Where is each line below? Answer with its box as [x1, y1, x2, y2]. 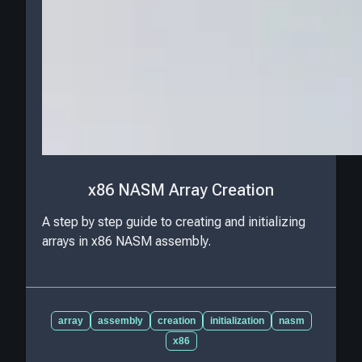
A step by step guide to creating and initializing [42, 214, 305, 230]
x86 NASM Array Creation [88, 179, 274, 200]
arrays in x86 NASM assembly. [42, 234, 211, 250]
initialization [209, 315, 264, 327]
